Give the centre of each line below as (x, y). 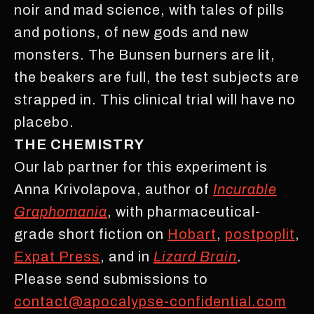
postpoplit (260, 234)
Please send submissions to (111, 279)
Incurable (245, 189)
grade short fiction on (91, 234)
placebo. (44, 122)
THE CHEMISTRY (79, 144)
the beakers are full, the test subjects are (157, 77)
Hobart (192, 234)
